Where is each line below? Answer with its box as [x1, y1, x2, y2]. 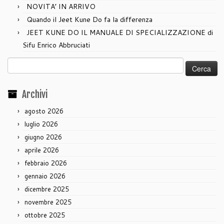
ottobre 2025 [24, 210, 65, 220]
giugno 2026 [24, 132, 62, 142]
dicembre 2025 [24, 184, 69, 194]
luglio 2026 [24, 119, 58, 129]
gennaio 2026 [24, 171, 65, 181]
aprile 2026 [24, 145, 59, 155]
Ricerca [7, 58, 30, 68]
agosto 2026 [24, 106, 63, 116]
